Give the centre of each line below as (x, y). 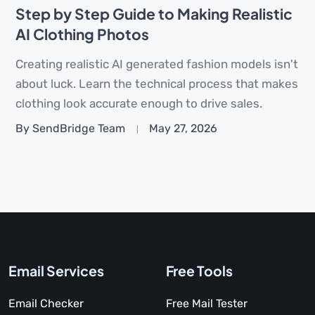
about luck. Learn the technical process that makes (157, 83)
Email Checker (46, 303)
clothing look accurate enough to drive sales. (139, 103)
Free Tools (199, 270)
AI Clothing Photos (82, 34)
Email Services (56, 270)
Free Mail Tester (207, 303)
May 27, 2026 (183, 129)
